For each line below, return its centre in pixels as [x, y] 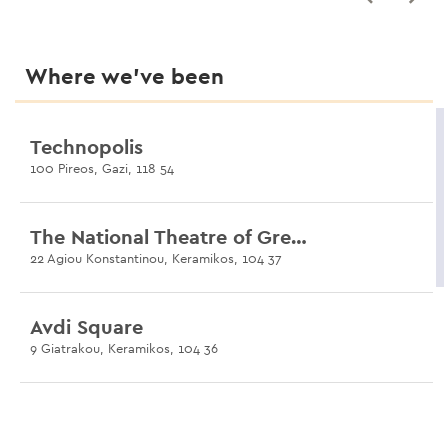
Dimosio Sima [93, 417]
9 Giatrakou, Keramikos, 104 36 [124, 349]
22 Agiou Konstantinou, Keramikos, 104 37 [156, 259]
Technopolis [86, 147]
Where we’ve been [124, 76]
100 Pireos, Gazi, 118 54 [102, 169]
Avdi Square [86, 327]
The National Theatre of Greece [299, 237]
